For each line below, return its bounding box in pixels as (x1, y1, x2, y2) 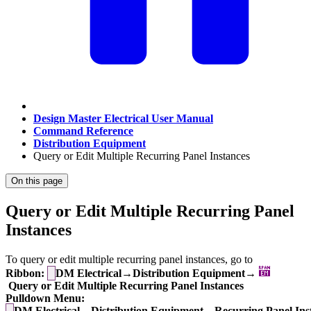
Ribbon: (6, 267, 44, 279)
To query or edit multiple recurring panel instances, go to (6, 253, 253, 265)
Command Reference (33, 125, 133, 137)
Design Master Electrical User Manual (33, 112, 213, 124)
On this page (11, 176, 62, 186)
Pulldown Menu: (6, 292, 85, 304)
